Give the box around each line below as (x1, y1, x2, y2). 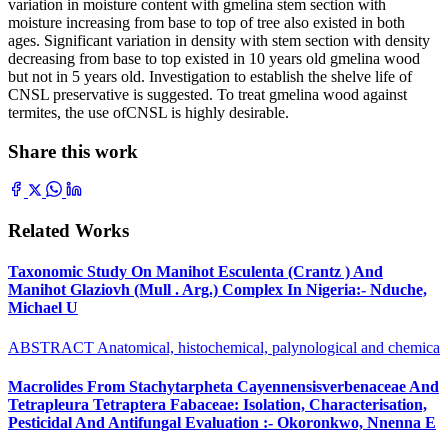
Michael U (8, 299, 78, 317)
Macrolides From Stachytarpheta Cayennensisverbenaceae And (8, 377, 439, 395)
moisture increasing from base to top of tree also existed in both (8, 13, 405, 31)
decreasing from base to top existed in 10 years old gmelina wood (8, 49, 420, 67)
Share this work (8, 140, 138, 162)
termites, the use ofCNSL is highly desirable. (8, 103, 289, 121)
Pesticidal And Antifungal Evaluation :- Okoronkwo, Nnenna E (8, 413, 436, 431)
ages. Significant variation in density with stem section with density (8, 31, 430, 49)
